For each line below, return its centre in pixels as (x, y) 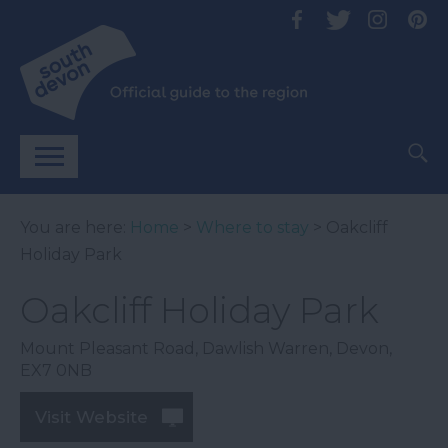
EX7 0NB (56, 370)
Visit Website (91, 417)
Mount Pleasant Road (107, 348)
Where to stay (252, 227)
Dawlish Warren (265, 348)
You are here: (75, 227)
